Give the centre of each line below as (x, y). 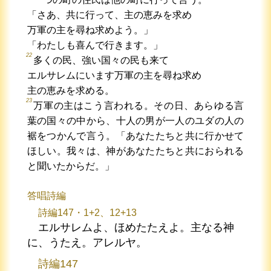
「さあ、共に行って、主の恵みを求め (109, 15)
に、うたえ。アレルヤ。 (87, 242)
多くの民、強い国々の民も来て (101, 60)
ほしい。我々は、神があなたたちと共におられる (135, 151)
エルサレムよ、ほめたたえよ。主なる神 (136, 227)
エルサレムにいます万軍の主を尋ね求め (114, 75)
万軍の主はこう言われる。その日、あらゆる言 (139, 105)
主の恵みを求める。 (70, 90)
